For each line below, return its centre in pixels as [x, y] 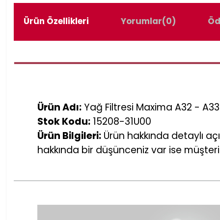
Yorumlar [141, 21]
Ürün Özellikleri [56, 21]
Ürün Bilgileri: [69, 136]
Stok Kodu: [64, 121]
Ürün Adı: [59, 107]
